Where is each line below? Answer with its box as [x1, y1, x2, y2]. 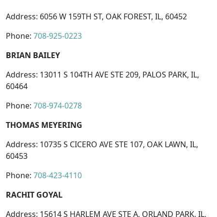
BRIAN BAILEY [6, 49, 60, 61]
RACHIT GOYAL [6, 189, 62, 200]
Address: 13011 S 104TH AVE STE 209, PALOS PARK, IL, [6, 69, 199, 80]
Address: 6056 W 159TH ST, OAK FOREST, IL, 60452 [6, 11, 187, 22]
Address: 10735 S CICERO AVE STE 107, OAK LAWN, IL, [6, 139, 198, 150]
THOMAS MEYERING [6, 119, 82, 130]
